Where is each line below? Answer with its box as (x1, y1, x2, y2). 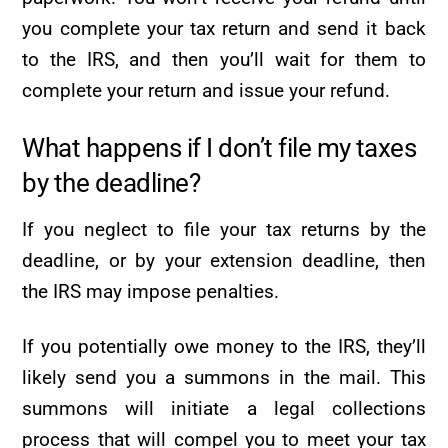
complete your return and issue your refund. (22, 79, 391, 103)
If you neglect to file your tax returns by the (22, 217, 426, 241)
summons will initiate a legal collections (22, 397, 426, 421)
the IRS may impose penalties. (22, 279, 280, 303)
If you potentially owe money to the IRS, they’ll (22, 335, 426, 359)
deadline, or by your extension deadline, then (22, 248, 426, 272)
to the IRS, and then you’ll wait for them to (22, 48, 426, 72)
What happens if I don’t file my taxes (22, 132, 417, 163)
